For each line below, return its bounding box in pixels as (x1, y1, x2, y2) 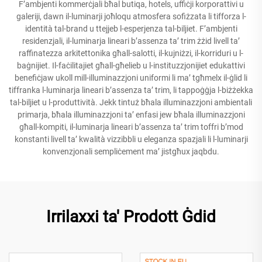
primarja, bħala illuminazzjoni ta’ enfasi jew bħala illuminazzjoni (17, 109, 245, 119)
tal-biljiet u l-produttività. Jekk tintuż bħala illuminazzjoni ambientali (10, 97, 252, 107)
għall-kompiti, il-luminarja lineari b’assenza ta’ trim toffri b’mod (19, 122, 243, 132)
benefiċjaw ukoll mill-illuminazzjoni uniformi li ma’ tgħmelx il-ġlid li (15, 73, 247, 82)
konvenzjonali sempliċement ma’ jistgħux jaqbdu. (43, 146, 219, 156)
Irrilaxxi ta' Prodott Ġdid (46, 206, 216, 226)
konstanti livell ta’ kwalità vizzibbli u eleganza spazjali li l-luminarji (14, 134, 248, 144)
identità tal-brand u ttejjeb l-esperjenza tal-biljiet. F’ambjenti (25, 23, 237, 33)
